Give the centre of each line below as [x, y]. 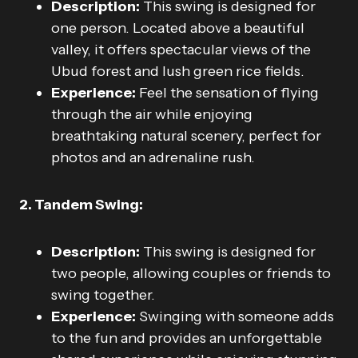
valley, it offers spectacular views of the [181, 50]
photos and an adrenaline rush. [153, 158]
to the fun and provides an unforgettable [187, 338]
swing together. [103, 295]
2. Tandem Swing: [81, 205]
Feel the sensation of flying [227, 93]
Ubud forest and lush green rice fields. [178, 72]
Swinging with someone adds [235, 317]
